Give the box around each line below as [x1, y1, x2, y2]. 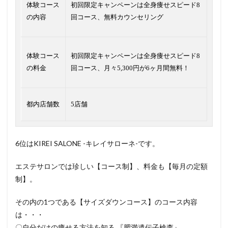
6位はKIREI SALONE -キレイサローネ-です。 [15, 139, 159, 148]
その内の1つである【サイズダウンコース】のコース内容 [15, 197, 197, 207]
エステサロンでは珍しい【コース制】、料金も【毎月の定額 [15, 162, 208, 171]
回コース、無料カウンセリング [71, 13, 163, 21]
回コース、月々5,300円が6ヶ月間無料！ [71, 64, 189, 72]
